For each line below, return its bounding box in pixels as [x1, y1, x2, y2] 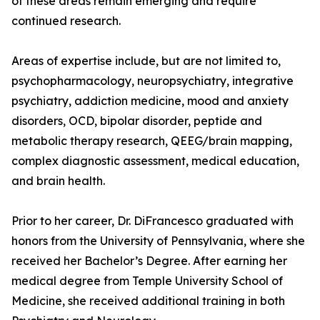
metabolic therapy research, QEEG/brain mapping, [11, 134, 292, 149]
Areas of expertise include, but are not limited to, [11, 54, 281, 69]
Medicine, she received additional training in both [11, 294, 285, 309]
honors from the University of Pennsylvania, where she [11, 234, 305, 249]
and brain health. [11, 174, 105, 189]
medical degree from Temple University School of [11, 274, 283, 289]
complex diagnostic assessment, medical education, [11, 154, 299, 169]
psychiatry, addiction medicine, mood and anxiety [11, 94, 289, 109]
